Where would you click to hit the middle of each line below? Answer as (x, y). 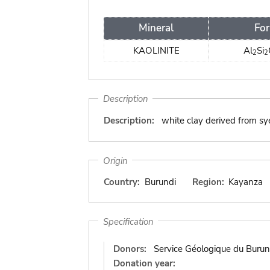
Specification (128, 221)
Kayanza (246, 182)
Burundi (160, 182)
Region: (208, 182)
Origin (115, 160)
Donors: (130, 249)
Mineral (156, 28)
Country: (122, 182)
